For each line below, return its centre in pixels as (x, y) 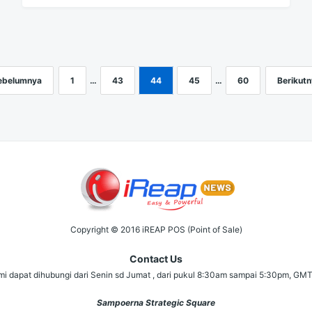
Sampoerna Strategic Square (156, 302)
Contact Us (156, 258)
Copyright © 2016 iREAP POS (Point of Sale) (156, 229)
